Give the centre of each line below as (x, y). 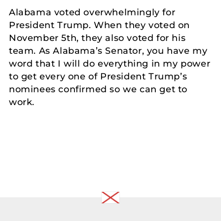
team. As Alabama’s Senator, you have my (108, 51)
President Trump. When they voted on (100, 25)
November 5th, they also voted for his (97, 38)
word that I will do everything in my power (110, 64)
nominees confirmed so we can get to (98, 90)
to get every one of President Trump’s (98, 77)
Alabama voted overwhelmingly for (92, 13)
